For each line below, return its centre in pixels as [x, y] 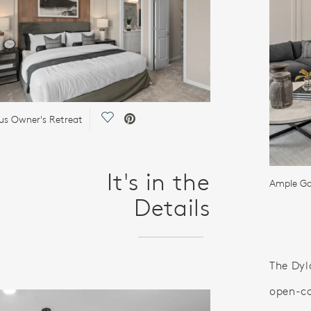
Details [172, 207]
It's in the [159, 182]
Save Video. [135, 119]
